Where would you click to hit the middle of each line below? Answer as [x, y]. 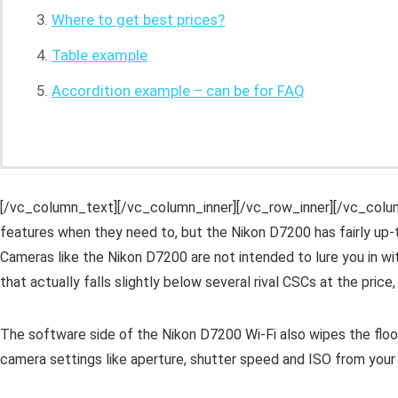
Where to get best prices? [138, 20]
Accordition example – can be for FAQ [178, 91]
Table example [99, 55]
